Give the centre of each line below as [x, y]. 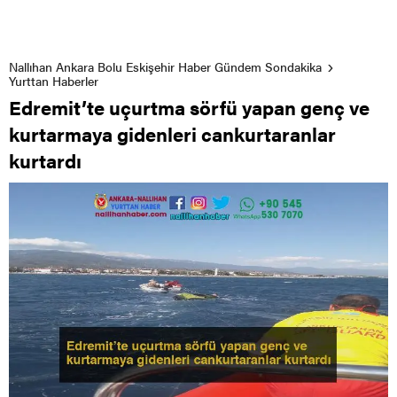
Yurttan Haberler [54, 80]
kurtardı [45, 160]
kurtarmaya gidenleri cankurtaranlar [172, 133]
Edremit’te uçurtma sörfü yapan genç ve [189, 106]
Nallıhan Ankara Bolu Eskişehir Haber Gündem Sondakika [165, 66]
